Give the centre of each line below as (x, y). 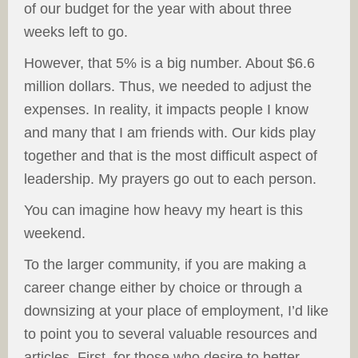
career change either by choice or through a (163, 288)
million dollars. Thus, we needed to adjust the (168, 86)
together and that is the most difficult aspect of (171, 156)
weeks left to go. (76, 32)
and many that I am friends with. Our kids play (170, 133)
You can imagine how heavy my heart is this (163, 210)
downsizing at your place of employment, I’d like (176, 311)
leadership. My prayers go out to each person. (170, 179)
